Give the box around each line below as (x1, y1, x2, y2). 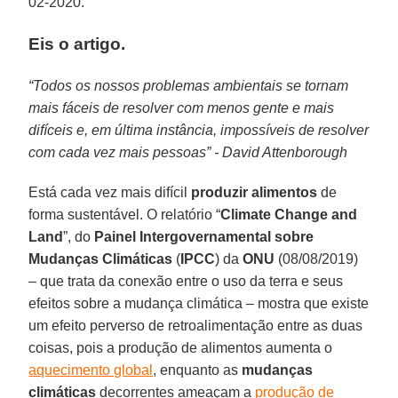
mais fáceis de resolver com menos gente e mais (28, 99, 335, 115)
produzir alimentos (191, 184, 318, 200)
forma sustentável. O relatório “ (28, 206, 221, 222)
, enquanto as (153, 362, 243, 378)
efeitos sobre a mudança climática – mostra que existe (28, 295, 370, 311)
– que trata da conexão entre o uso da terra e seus (28, 273, 344, 289)
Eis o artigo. (28, 34, 126, 53)
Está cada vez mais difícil (28, 184, 192, 200)
